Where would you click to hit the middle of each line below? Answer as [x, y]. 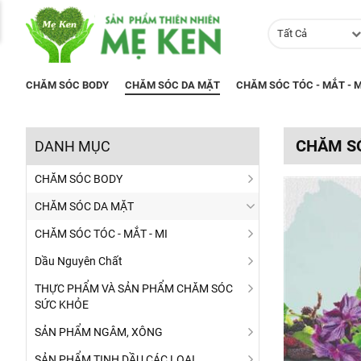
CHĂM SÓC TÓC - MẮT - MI [101, 234]
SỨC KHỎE [62, 305]
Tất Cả [292, 33]
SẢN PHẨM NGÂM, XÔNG [99, 332]
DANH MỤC [73, 146]
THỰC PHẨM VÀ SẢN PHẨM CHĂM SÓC [134, 288]
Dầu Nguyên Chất [79, 261]
